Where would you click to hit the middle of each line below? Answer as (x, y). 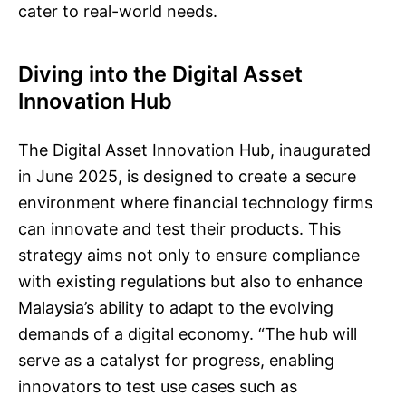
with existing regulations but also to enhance (190, 281)
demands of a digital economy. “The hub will (188, 334)
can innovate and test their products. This (179, 229)
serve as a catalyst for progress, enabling (176, 360)
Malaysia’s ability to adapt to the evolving (176, 308)
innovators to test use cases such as (158, 387)
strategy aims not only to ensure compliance (189, 255)
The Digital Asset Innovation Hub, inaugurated (194, 150)
